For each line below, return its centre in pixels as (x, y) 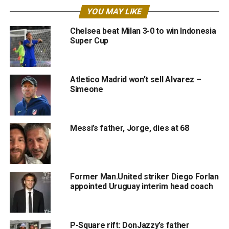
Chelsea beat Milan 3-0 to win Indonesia (143, 31)
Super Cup (89, 41)
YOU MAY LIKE (115, 12)
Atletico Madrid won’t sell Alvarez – (135, 79)
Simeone (86, 89)
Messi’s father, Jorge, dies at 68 (129, 128)
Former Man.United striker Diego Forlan (144, 177)
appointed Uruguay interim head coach (141, 186)
